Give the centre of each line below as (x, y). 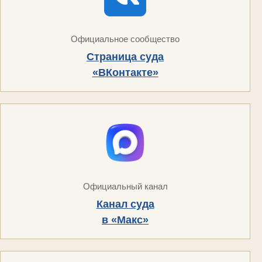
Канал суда (125, 204)
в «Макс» (125, 220)
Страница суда (125, 56)
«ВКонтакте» (125, 72)
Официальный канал (125, 186)
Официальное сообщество (125, 39)
